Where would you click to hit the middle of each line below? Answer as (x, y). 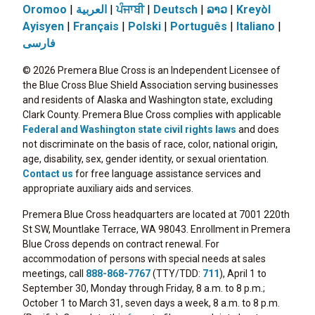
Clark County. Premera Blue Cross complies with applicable (152, 115)
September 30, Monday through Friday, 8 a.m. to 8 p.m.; (144, 289)
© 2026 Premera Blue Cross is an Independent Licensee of (152, 71)
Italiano (256, 27)
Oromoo (45, 10)
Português (199, 27)
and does (258, 130)
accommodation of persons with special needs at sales (144, 259)
